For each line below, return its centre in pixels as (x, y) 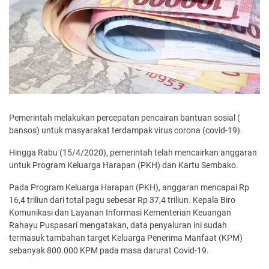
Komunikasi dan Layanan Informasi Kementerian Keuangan (120, 212)
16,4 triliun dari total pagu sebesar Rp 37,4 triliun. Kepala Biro (122, 200)
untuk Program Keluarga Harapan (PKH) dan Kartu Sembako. (124, 165)
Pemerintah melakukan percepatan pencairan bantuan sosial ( (125, 117)
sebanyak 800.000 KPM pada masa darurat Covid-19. (109, 250)
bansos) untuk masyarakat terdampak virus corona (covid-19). (126, 130)
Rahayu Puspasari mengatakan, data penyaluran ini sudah (118, 225)
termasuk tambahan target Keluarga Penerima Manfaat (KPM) (126, 237)
